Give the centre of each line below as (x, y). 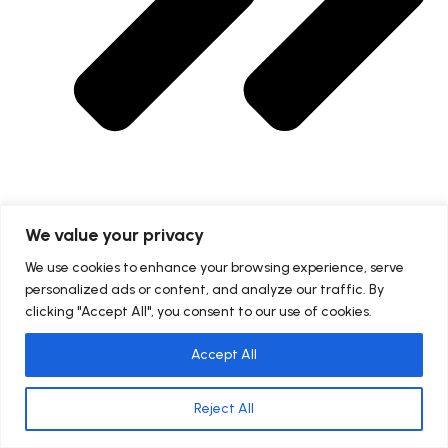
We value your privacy (114, 234)
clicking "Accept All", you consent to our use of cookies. (198, 311)
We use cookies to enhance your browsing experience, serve (214, 267)
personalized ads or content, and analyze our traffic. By (204, 289)
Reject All (224, 408)
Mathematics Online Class (148, 237)
